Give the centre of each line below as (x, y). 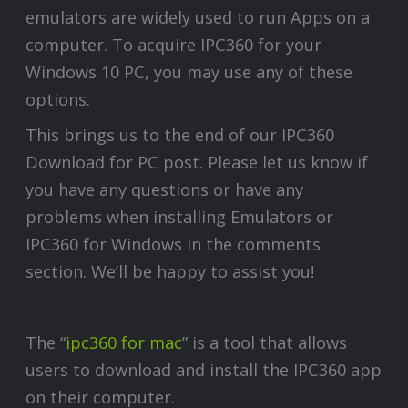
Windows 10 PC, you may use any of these (189, 71)
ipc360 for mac (124, 343)
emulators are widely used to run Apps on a (198, 17)
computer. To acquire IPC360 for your (174, 44)
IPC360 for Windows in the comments (173, 245)
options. (58, 99)
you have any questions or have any (165, 190)
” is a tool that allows (265, 343)
